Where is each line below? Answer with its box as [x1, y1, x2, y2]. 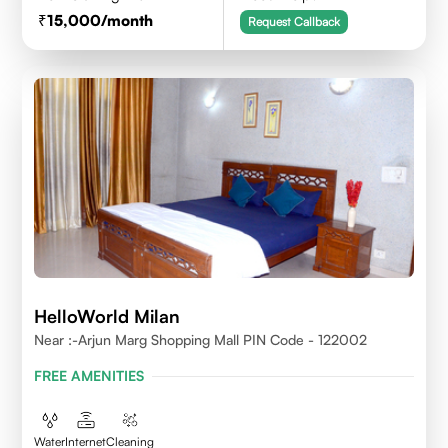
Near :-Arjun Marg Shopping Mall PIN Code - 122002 [34, 331, 368, 348]
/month [101, 11, 154, 30]
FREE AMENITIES [34, 367, 145, 384]
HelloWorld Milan [34, 305, 181, 327]
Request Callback [248, 14, 341, 29]
